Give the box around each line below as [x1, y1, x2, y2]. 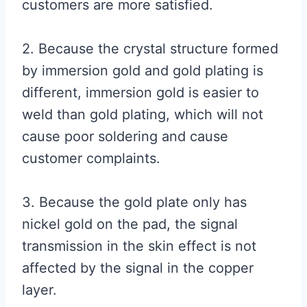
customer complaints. [22, 150, 160, 167]
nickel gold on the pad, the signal [22, 216, 238, 232]
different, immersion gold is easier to [22, 84, 259, 101]
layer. [22, 282, 57, 298]
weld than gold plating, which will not [22, 106, 263, 123]
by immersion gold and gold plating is [22, 62, 263, 79]
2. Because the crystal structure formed [22, 40, 278, 57]
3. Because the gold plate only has [22, 194, 247, 210]
